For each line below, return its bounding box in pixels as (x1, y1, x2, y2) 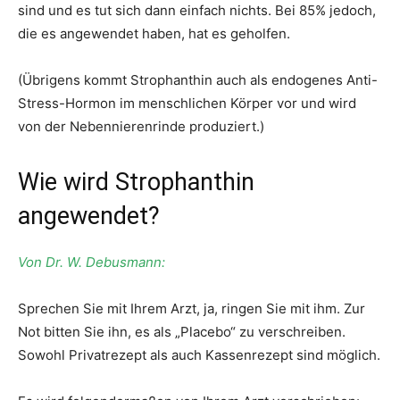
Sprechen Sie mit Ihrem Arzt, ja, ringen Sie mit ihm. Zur (18, 300, 365, 317)
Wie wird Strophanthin (18, 168, 254, 196)
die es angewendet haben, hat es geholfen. (18, 25, 290, 42)
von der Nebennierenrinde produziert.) (18, 118, 264, 135)
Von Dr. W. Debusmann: (18, 254, 165, 271)
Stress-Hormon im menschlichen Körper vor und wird (18, 95, 356, 112)
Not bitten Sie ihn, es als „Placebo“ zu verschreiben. (18, 323, 346, 340)
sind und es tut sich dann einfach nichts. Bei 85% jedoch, (18, 2, 376, 19)
